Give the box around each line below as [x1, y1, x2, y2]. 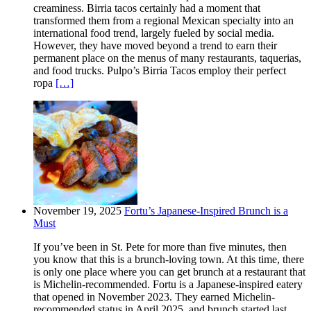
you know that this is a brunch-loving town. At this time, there [33, 253, 304, 266]
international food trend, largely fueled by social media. [33, 27, 274, 40]
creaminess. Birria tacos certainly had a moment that [33, 2, 260, 15]
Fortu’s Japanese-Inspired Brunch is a [124, 205, 288, 217]
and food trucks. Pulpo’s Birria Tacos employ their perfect [33, 65, 286, 77]
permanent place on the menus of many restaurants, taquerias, [33, 52, 301, 65]
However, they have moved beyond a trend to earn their [33, 40, 277, 52]
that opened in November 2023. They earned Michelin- [33, 291, 275, 303]
